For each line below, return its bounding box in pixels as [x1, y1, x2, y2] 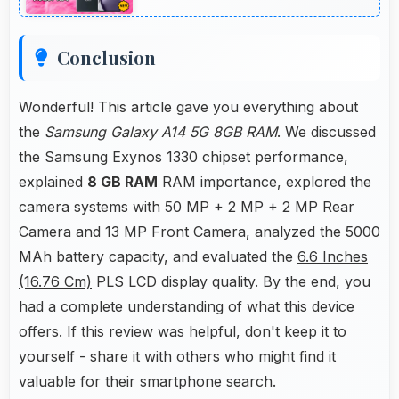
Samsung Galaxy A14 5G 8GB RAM [45, 122, 277, 141]
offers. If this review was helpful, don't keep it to [19, 322, 346, 340]
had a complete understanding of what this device [19, 297, 354, 315]
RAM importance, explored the [158, 172, 371, 191]
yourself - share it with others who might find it [19, 346, 336, 365]
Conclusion [57, 45, 156, 69]
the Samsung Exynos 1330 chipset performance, [19, 147, 348, 166]
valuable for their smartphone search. [19, 371, 276, 390]
